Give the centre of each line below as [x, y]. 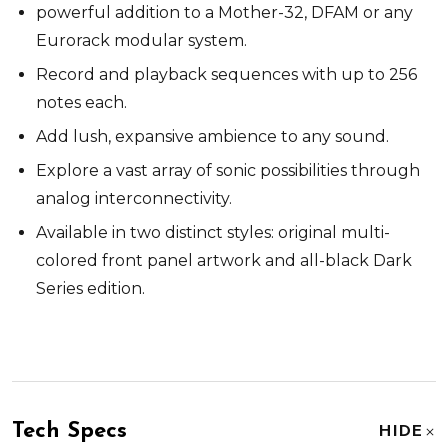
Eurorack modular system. [141, 40]
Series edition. [90, 288]
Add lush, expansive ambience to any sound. [212, 136]
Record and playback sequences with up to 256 [226, 74]
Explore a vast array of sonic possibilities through [228, 170]
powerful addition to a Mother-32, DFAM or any [224, 12]
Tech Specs [69, 431]
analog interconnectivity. [134, 198]
